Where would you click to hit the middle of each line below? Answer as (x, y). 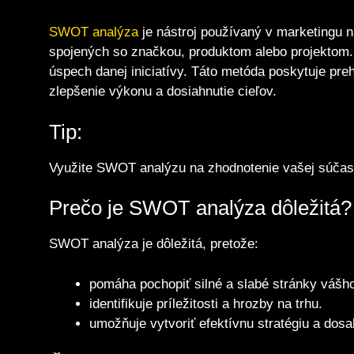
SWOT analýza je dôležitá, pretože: (154, 244)
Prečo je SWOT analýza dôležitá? (200, 208)
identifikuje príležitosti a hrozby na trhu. (206, 303)
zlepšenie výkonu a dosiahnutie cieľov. (163, 92)
